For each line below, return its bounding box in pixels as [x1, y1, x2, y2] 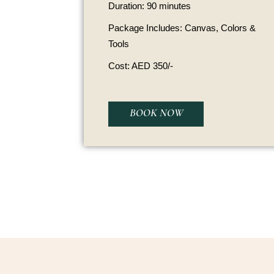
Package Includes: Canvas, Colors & [108, 23, 256, 33]
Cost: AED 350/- [108, 61, 173, 71]
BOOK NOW [130, 106, 183, 119]
